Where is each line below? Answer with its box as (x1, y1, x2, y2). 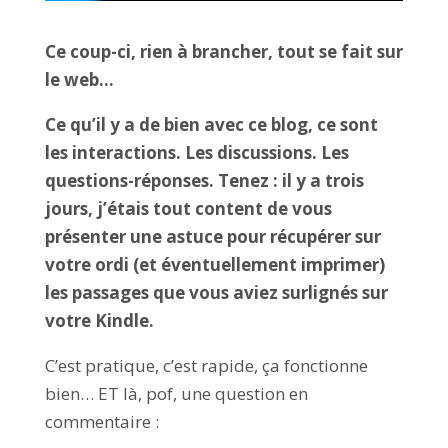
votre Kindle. (44, 308, 154, 332)
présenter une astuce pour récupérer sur (44, 224, 381, 248)
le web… (44, 67, 114, 91)
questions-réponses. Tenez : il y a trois (44, 168, 364, 192)
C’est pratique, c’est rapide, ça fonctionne (44, 353, 368, 377)
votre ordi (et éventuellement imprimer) (44, 252, 385, 276)
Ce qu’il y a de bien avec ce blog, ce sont (44, 112, 378, 136)
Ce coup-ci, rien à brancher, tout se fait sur (44, 39, 403, 63)
